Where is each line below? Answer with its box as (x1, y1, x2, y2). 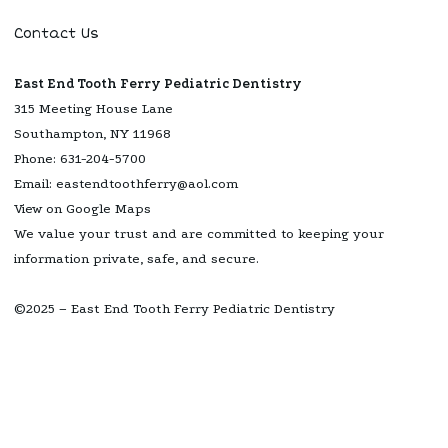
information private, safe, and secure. (14, 250, 259, 266)
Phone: (14, 150, 60, 166)
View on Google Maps (14, 200, 151, 216)
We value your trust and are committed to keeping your (14, 225, 384, 241)
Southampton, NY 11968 (14, 125, 171, 141)
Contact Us (14, 24, 99, 42)
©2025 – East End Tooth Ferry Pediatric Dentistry (14, 300, 335, 316)
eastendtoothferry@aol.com (56, 175, 238, 191)
